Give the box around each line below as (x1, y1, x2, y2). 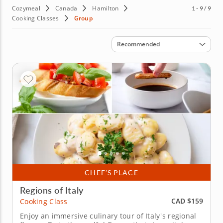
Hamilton (92, 3, 119, 12)
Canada (55, 3, 78, 12)
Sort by (111, 36, 136, 46)
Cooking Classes (12, 13, 59, 22)
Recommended (117, 39, 160, 48)
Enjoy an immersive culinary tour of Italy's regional (20, 211, 197, 221)
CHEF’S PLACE (85, 168, 138, 177)
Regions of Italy (20, 183, 84, 196)
